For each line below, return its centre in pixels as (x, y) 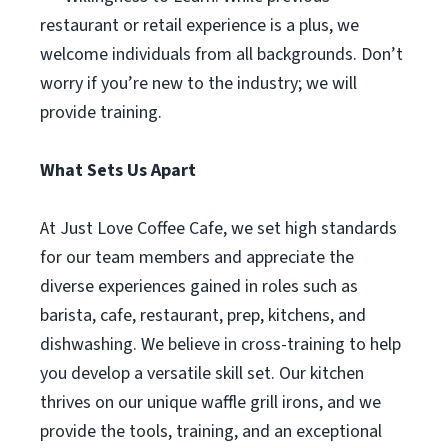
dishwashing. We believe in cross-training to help (220, 344)
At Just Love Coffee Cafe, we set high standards (218, 228)
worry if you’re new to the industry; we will (198, 83)
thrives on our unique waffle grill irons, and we (210, 402)
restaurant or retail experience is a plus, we (199, 25)
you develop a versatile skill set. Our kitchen (202, 373)
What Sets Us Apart (118, 170)
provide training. (101, 112)
